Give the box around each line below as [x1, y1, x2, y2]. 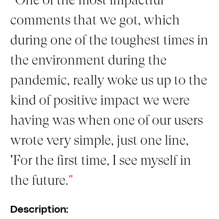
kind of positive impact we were [10, 91, 190, 108]
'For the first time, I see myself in [10, 152, 191, 168]
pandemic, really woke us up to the [10, 71, 207, 88]
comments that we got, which [10, 11, 180, 28]
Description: [10, 204, 68, 215]
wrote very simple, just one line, [10, 131, 189, 148]
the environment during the [10, 51, 167, 68]
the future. [10, 172, 68, 188]
